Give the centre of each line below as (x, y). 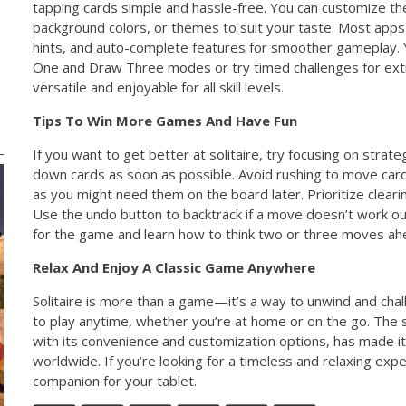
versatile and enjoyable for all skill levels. (159, 87)
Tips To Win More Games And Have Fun (165, 120)
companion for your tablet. (115, 380)
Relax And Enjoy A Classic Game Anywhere (174, 267)
